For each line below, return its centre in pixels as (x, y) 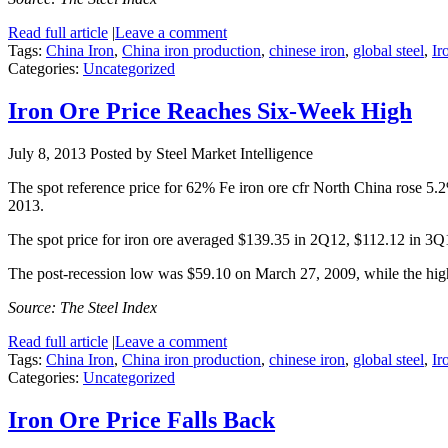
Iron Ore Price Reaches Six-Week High (210, 110)
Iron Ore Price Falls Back (141, 419)
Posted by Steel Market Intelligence (199, 153)
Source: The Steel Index (82, 307)
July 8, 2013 (47, 153)
